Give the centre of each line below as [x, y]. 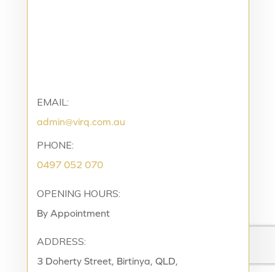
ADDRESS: [61, 242]
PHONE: [55, 145]
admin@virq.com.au [81, 122]
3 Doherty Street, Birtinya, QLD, [107, 261]
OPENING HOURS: [79, 194]
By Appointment [73, 213]
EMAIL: [53, 102]
